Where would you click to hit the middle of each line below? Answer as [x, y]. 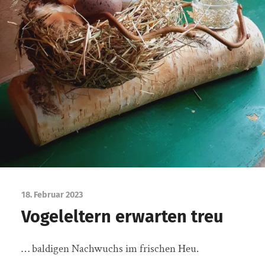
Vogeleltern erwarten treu [122, 216]
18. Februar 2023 [52, 195]
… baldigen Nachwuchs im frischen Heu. [110, 248]
